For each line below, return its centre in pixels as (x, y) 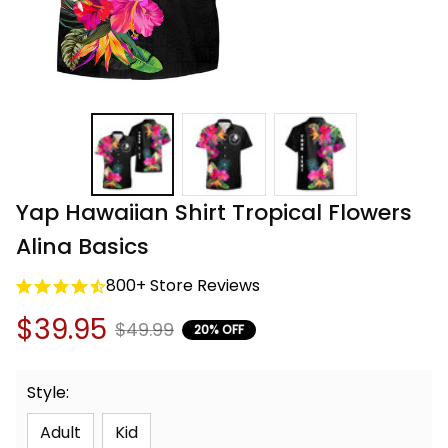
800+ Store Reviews (183, 286)
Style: (48, 393)
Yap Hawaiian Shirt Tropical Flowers (214, 213)
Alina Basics (82, 247)
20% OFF (219, 329)
